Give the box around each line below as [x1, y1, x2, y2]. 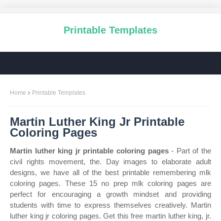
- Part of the [168, 147, 212, 155]
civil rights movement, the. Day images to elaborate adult [10, 157, 211, 166]
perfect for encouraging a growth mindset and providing [10, 190, 211, 198]
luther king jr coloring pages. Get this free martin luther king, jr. [10, 212, 211, 220]
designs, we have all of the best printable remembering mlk [10, 168, 211, 177]
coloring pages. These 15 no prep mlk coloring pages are [10, 179, 211, 187]
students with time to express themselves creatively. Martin [10, 201, 211, 209]
